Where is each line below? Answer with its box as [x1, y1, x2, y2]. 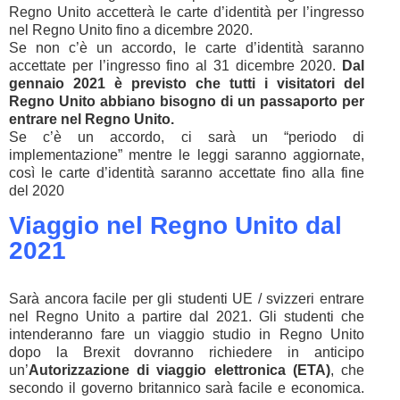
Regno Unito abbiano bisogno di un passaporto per [9, 94, 364, 109]
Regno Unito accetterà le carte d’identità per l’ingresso [9, 4, 364, 20]
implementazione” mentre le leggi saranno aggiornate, [9, 147, 364, 162]
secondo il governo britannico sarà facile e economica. [9, 380, 364, 396]
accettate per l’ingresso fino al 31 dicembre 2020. [9, 58, 342, 73]
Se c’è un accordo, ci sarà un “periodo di [9, 129, 364, 145]
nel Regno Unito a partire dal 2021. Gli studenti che [9, 309, 364, 324]
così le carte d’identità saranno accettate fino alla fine [9, 165, 364, 180]
